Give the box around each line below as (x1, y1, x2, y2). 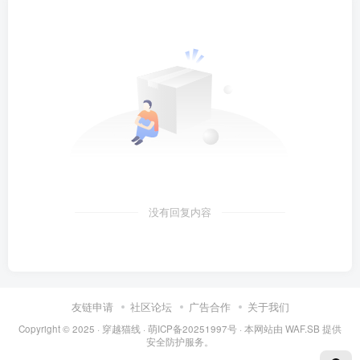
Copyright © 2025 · (18, 322, 102, 335)
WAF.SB (285, 322, 320, 335)
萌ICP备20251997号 (148, 322, 237, 335)
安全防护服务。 (146, 335, 214, 348)
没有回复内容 (149, 205, 211, 219)
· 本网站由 (237, 322, 285, 335)
